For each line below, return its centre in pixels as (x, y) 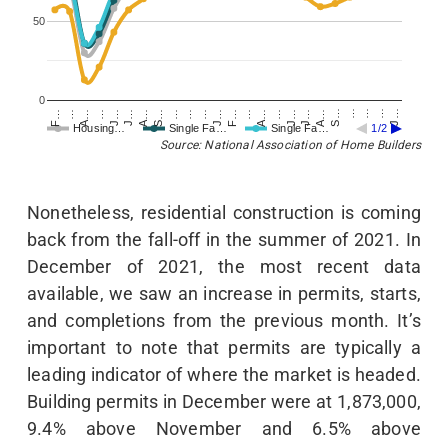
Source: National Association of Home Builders (290, 145)
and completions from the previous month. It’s (224, 321)
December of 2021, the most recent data (224, 267)
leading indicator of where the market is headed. (224, 375)
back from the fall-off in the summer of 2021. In (224, 240)
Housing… (99, 128)
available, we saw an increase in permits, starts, (224, 294)
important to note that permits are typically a (224, 348)
